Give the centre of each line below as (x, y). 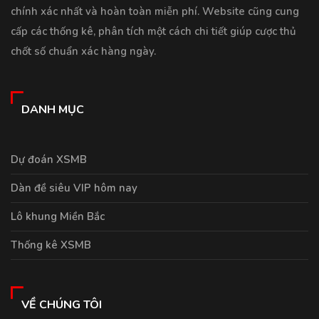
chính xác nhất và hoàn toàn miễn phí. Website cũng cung (155, 12)
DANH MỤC (53, 110)
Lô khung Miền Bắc (58, 217)
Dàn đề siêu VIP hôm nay (74, 188)
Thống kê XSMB (51, 245)
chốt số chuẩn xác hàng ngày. (83, 52)
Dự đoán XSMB (49, 160)
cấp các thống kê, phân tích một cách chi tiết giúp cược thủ (153, 32)
